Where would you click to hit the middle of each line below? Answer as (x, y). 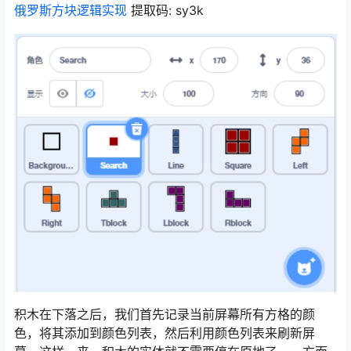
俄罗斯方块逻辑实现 (71, 10)
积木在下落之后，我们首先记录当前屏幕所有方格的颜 (165, 315)
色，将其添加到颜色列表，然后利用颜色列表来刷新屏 (165, 333)
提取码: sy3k (165, 10)
